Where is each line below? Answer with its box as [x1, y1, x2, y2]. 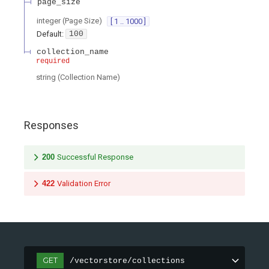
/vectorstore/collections [70, 256, 185, 265]
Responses [24, 118, 79, 131]
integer [37, 16, 61, 26]
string [36, 73, 56, 82]
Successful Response [57, 153, 133, 162]
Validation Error [57, 179, 110, 189]
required [36, 57, 70, 66]
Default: [37, 29, 64, 38]
